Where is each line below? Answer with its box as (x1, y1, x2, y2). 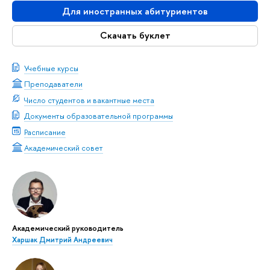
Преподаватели (24, 78, 83, 90)
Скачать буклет (99, 29, 171, 42)
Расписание (24, 126, 66, 137)
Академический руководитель (12, 222, 124, 233)
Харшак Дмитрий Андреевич (12, 234, 113, 245)
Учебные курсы (24, 62, 78, 74)
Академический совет (24, 142, 103, 154)
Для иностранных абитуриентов (62, 4, 208, 17)
